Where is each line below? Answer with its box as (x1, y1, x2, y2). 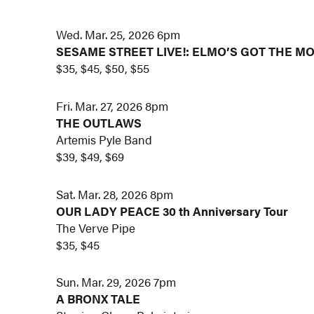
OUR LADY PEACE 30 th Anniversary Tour (56, 202, 289, 219)
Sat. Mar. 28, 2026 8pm (56, 185, 174, 203)
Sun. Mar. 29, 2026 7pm (56, 273, 177, 291)
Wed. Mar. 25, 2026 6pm (56, 26, 181, 43)
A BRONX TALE (56, 290, 141, 308)
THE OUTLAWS (56, 114, 142, 131)
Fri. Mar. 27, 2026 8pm (56, 97, 169, 114)
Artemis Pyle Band (56, 130, 153, 148)
